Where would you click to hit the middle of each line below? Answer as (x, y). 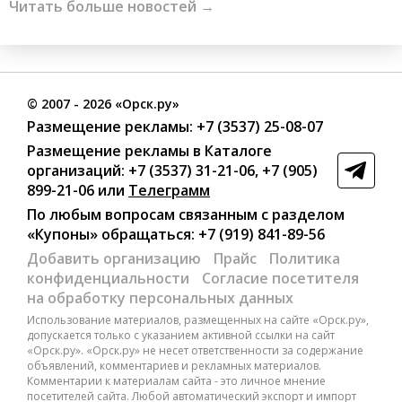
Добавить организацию (114, 259)
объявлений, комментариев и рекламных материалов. (174, 366)
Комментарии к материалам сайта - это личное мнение (176, 381)
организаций (74, 171)
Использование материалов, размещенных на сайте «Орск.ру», (198, 320)
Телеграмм (169, 191)
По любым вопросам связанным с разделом (186, 215)
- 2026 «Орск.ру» (125, 104)
